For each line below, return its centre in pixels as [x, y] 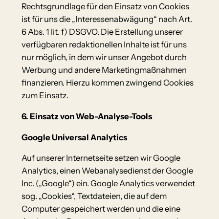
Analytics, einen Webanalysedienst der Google [107, 171]
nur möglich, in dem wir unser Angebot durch [104, 57]
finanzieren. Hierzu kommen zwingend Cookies [107, 83]
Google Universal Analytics [74, 137]
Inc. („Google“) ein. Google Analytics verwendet [108, 184]
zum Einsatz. [45, 96]
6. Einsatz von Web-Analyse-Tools [87, 116]
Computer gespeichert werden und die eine [101, 209]
